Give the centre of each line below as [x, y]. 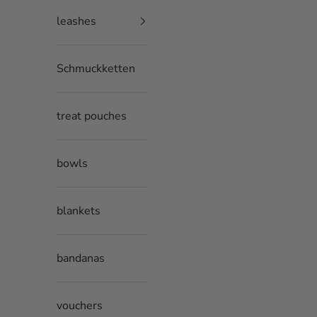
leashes [76, 21]
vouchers [80, 305]
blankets [79, 211]
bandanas [81, 258]
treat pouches [92, 116]
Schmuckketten [96, 68]
